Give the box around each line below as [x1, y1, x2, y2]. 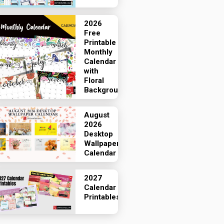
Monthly [84, 47, 112, 56]
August [84, 110, 109, 119]
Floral [84, 76, 104, 85]
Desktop [84, 129, 113, 138]
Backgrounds [84, 85, 131, 94]
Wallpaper [84, 139, 119, 148]
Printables [84, 192, 120, 201]
